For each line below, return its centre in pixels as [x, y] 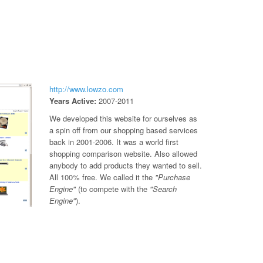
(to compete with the [112, 189]
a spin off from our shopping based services [123, 130]
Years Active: [73, 101]
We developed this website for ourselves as [123, 118]
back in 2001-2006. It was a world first [114, 142]
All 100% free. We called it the [102, 177]
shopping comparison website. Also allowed [123, 154]
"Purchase [172, 177]
